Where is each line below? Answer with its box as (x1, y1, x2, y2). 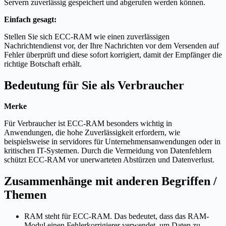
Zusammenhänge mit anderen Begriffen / (4, 175, 217, 188)
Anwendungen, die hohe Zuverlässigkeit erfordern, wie (4, 128, 180, 137)
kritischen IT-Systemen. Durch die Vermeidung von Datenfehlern (4, 146, 211, 155)
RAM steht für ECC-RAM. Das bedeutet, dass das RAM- (24, 212, 209, 221)
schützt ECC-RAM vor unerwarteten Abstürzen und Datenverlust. (4, 155, 214, 164)
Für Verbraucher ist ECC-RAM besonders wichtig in (4, 119, 172, 128)
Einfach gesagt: (4, 15, 56, 24)
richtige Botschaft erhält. (4, 59, 82, 68)
